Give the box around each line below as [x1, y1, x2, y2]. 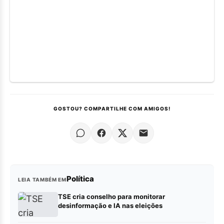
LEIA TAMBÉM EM [18, 176, 66, 182]
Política [66, 173, 94, 183]
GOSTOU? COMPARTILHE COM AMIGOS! [53, 105, 170, 111]
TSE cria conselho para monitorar [58, 192, 165, 200]
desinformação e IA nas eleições [58, 201, 162, 209]
